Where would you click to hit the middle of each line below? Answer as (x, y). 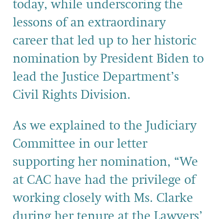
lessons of (42, 23)
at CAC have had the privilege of (104, 180)
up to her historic (146, 41)
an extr (90, 23)
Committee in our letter (80, 144)
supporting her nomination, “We (105, 162)
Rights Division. (86, 95)
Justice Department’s (119, 77)
